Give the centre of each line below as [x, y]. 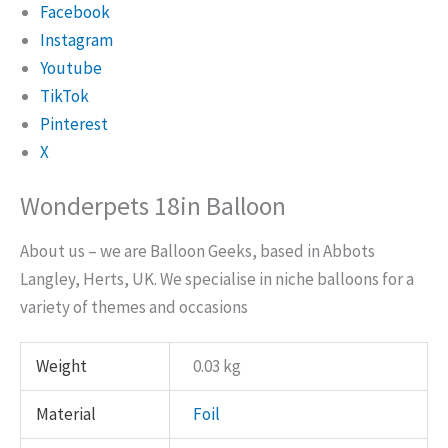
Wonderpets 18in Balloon [153, 205]
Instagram [76, 40]
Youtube [71, 68]
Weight [62, 365]
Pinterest [74, 124]
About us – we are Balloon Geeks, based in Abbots [197, 251]
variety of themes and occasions [134, 307]
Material [66, 413]
